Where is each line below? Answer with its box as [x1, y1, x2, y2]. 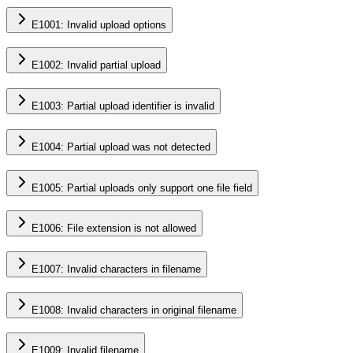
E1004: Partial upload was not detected [32, 140, 210, 153]
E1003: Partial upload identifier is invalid [32, 100, 214, 113]
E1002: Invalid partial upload [32, 59, 161, 72]
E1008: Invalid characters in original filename [32, 303, 236, 316]
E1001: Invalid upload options [32, 18, 166, 31]
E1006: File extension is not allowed [32, 222, 196, 235]
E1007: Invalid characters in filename [32, 262, 201, 275]
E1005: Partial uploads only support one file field [32, 181, 252, 194]
